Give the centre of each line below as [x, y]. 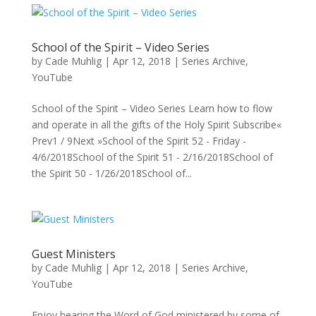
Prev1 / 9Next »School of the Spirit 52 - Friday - [139, 141]
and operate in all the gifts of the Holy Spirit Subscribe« [156, 124]
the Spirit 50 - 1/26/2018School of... [111, 173]
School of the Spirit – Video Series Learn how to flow [152, 108]
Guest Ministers [73, 254]
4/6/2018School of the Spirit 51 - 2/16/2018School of [152, 157]
